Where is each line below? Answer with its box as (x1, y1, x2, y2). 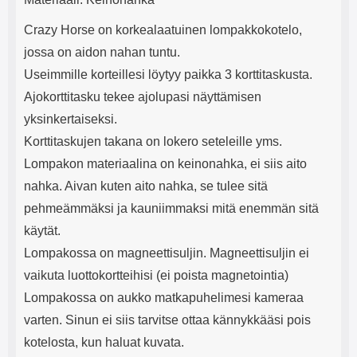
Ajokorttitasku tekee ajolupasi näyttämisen (24, 90, 261, 104)
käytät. (24, 224, 61, 237)
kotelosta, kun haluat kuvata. (24, 335, 184, 349)
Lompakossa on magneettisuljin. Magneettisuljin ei (24, 246, 309, 260)
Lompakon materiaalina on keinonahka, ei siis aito (24, 157, 307, 171)
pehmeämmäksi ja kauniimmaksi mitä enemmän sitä (24, 202, 319, 215)
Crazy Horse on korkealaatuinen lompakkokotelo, (24, 23, 302, 37)
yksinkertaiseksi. (24, 112, 117, 126)
